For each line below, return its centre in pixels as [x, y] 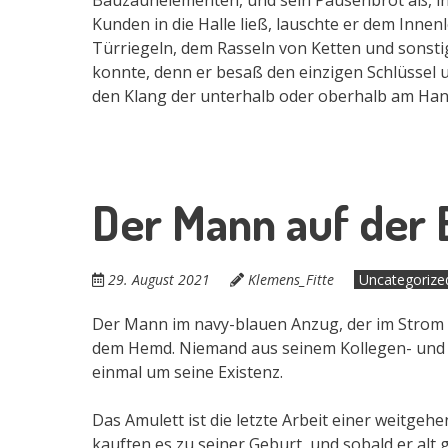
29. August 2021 [159, 279]
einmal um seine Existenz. [187, 371]
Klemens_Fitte [291, 279]
